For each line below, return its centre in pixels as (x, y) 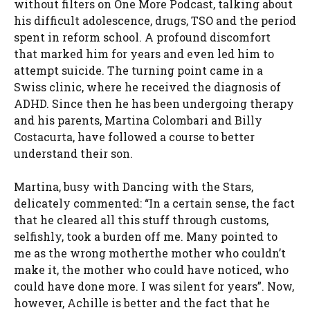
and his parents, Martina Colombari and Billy (138, 120)
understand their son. (73, 154)
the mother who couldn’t (218, 253)
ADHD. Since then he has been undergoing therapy (154, 104)
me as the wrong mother (82, 253)
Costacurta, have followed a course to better (134, 137)
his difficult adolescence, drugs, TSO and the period (155, 21)
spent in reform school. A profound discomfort (142, 37)
